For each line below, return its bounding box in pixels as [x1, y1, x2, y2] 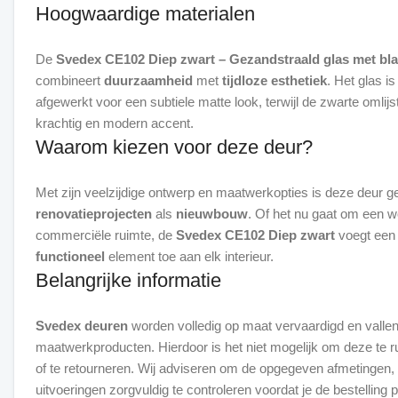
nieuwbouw [176, 206, 248, 221]
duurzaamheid [104, 73, 193, 88]
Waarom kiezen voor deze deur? [36, 136, 313, 158]
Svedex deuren [36, 318, 128, 333]
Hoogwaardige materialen [36, 3, 255, 25]
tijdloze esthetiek [222, 73, 327, 88]
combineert [36, 73, 104, 88]
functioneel [36, 249, 105, 264]
